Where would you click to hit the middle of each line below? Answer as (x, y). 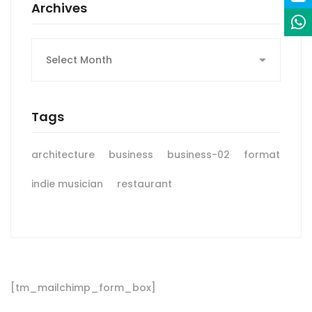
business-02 (198, 154)
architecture (63, 154)
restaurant (145, 184)
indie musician (67, 184)
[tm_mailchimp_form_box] (83, 287)
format (262, 154)
